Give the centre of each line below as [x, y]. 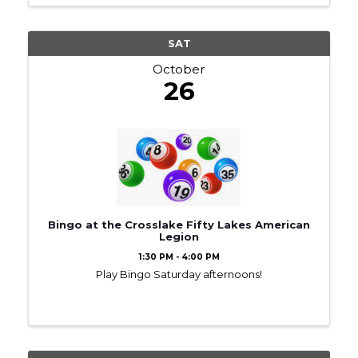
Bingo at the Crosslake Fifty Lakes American [179, 224]
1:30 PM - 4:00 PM [179, 257]
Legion [179, 236]
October [179, 69]
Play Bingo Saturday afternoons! [179, 274]
